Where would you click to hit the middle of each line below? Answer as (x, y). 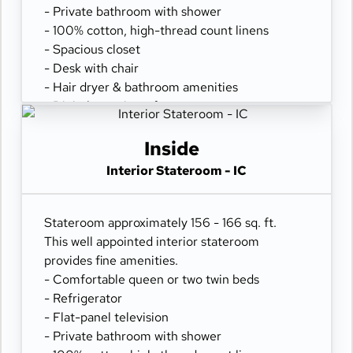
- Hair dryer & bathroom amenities (141, 87)
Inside (172, 149)
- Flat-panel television (106, 317)
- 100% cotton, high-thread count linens (156, 30)
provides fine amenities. (111, 260)
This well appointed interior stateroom (152, 242)
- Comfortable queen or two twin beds (152, 279)
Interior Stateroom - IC (176, 171)
